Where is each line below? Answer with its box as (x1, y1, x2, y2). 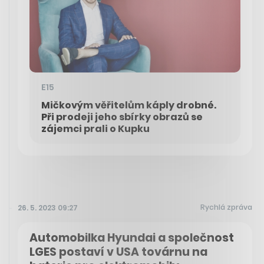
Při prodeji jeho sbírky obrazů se (41, 110, 203, 124)
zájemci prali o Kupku (41, 122, 150, 136)
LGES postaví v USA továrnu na (29, 244, 207, 260)
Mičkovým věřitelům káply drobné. (41, 98, 216, 113)
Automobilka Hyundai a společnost (29, 230, 234, 246)
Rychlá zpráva (200, 202, 252, 213)
